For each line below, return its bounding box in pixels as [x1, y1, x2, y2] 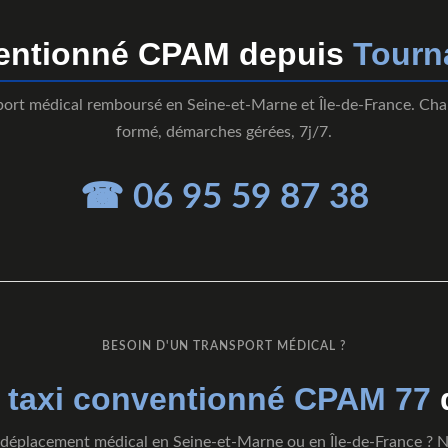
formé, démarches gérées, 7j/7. [116, 124, 332, 141]
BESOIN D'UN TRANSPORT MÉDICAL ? [101, 340, 347, 353]
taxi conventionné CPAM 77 [8, 381, 431, 418]
